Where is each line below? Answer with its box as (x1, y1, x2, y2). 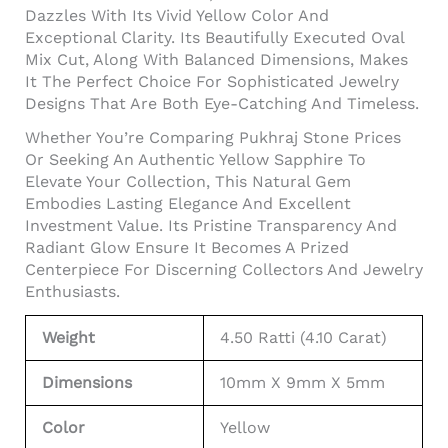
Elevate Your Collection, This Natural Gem (25, 171, 351, 191)
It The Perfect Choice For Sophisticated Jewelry (25, 71, 399, 91)
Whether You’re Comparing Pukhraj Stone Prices (25, 127, 401, 147)
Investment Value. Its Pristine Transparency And (25, 215, 397, 235)
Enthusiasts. (25, 281, 120, 301)
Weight (42, 327, 95, 347)
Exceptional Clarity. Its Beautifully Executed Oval (25, 27, 404, 47)
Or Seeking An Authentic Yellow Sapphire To (25, 149, 366, 169)
